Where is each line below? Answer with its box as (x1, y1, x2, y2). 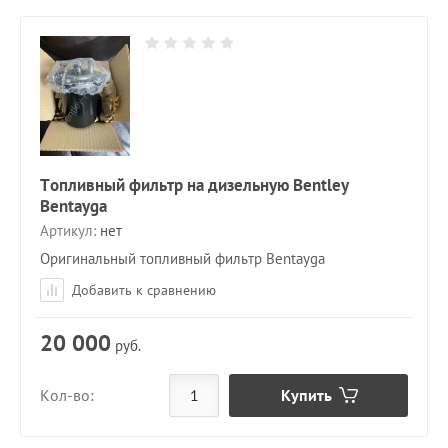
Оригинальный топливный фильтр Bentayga (40, 248, 325, 268)
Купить (280, 384, 332, 405)
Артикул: (40, 220, 96, 240)
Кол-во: (40, 385, 94, 406)
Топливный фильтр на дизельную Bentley (40, 173, 349, 196)
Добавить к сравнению (68, 280, 216, 299)
